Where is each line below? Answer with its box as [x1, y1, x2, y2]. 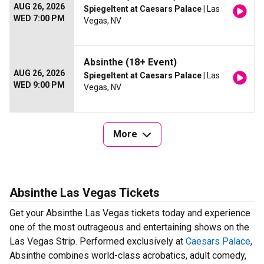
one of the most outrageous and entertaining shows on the [9, 222, 249, 233]
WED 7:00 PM [14, 14, 65, 24]
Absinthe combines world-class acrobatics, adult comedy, [9, 250, 246, 262]
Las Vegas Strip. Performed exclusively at [9, 236, 186, 247]
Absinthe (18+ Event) [84, 57, 177, 68]
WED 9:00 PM [14, 80, 65, 90]
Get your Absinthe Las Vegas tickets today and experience [9, 207, 250, 219]
